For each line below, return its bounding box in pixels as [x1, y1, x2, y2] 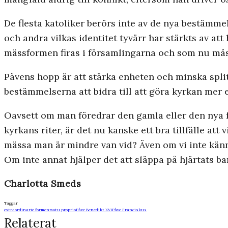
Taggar [4, 201, 18, 206]
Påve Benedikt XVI [76, 207, 112, 213]
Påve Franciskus [112, 207, 147, 213]
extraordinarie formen [4, 207, 49, 213]
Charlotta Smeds [4, 178, 81, 190]
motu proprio [49, 207, 76, 213]
